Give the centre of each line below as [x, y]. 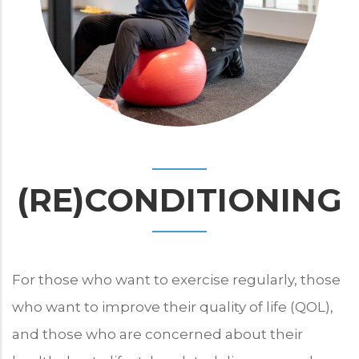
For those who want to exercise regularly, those [176, 279]
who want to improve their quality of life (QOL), [173, 307]
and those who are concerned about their [157, 334]
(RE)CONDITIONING [179, 200]
